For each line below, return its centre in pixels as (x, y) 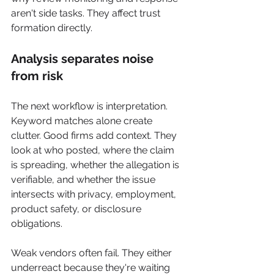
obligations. (37, 223)
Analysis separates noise (84, 58)
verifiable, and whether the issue (84, 179)
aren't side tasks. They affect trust (87, 13)
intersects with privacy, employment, (95, 194)
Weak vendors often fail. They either (93, 253)
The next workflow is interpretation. (91, 106)
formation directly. (52, 28)
